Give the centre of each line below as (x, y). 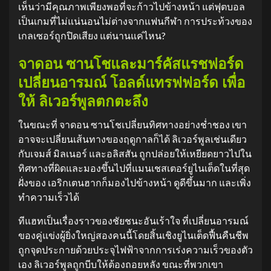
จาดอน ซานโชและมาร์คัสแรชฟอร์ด (131, 64)
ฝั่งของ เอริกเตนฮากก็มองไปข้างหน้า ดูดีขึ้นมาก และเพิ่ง (135, 182)
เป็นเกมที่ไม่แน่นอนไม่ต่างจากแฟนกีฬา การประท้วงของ (135, 21)
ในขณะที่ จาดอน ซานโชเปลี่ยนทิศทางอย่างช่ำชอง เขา (132, 124)
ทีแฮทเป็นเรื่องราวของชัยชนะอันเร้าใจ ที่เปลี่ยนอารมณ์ (133, 220)
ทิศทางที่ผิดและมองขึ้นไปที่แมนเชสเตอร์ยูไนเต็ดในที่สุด (134, 168)
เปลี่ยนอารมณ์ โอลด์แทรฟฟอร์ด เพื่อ (132, 83)
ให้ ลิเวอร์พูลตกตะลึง (83, 102)
